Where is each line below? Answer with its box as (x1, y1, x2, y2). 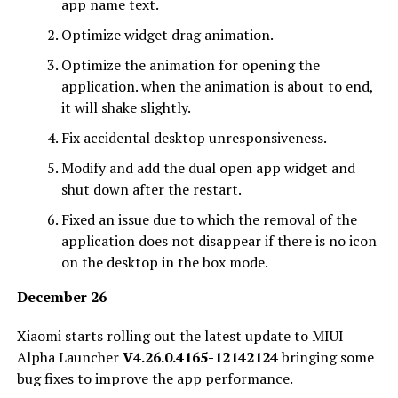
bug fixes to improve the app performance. (16, 368, 293, 388)
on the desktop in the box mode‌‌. (60, 251, 268, 272)
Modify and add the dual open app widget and (60, 157, 355, 178)
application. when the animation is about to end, (60, 76, 373, 96)
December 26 (16, 286, 107, 306)
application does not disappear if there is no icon (60, 230, 377, 251)
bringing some (277, 346, 374, 367)
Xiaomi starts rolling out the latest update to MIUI (16, 325, 344, 346)
